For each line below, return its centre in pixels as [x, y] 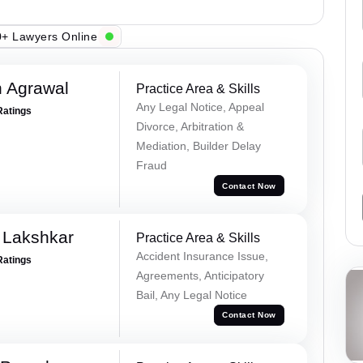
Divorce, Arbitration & [190, 127]
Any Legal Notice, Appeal [200, 107]
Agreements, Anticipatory [200, 275]
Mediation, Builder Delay [198, 146]
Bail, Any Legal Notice [191, 295]
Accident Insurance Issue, [202, 256]
